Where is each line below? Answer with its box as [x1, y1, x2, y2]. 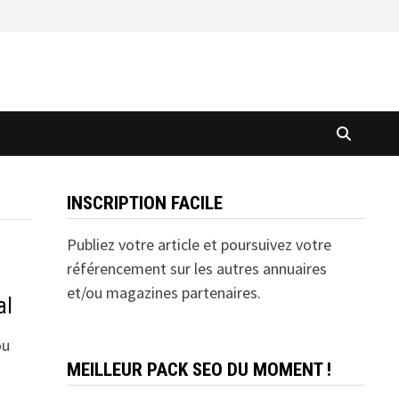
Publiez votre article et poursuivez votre [66, 234, 331, 255]
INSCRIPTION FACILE [66, 192, 223, 214]
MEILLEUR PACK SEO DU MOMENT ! [66, 359, 331, 380]
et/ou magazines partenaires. [66, 282, 261, 303]
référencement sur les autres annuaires [66, 258, 327, 279]
